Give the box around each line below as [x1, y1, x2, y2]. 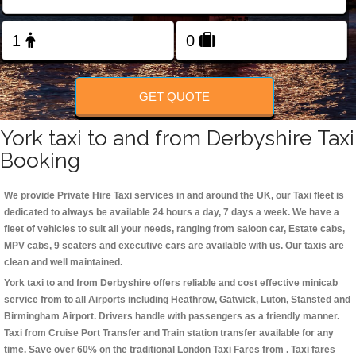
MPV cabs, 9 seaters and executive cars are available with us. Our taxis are [4, 240, 344, 252]
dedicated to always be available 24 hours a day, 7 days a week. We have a [4, 207, 339, 219]
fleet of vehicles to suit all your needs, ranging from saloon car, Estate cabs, [4, 223, 345, 235]
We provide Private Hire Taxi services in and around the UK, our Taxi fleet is [4, 190, 344, 202]
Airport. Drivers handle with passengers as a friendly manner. [60, 311, 339, 323]
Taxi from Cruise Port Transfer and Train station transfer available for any [4, 327, 334, 339]
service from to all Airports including [4, 294, 171, 306]
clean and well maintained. [4, 257, 122, 269]
